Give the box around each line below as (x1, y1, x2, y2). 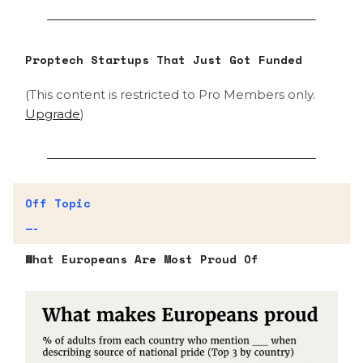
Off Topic (25, 194, 91, 211)
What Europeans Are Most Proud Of (25, 250, 258, 267)
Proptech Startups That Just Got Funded (25, 50, 302, 68)
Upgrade (25, 105, 80, 122)
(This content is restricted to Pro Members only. (25, 86, 315, 102)
